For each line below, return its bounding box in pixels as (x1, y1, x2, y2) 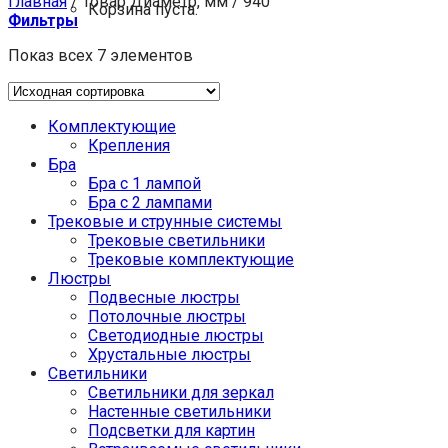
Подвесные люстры (88, 288, 240, 307)
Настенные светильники (88, 402, 271, 421)
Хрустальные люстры (88, 345, 251, 364)
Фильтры (8, 11, 78, 30)
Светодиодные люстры (88, 326, 264, 345)
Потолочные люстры (88, 307, 246, 326)
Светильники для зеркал (88, 383, 274, 402)
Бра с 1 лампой (88, 174, 201, 193)
